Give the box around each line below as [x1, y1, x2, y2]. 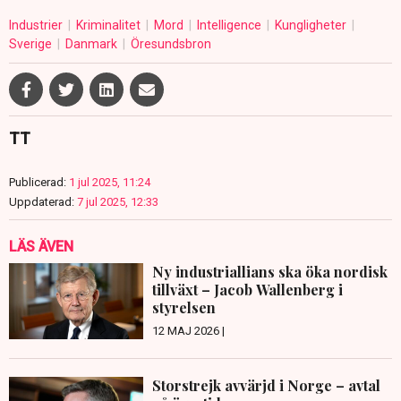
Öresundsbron [131, 37, 211, 52]
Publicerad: [9, 175, 66, 190]
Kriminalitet [76, 18, 143, 33]
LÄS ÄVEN [9, 238, 73, 256]
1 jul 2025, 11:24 [69, 175, 150, 190]
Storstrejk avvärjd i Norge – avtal [152, 375, 380, 395]
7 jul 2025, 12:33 [77, 195, 158, 209]
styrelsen [152, 298, 216, 318]
